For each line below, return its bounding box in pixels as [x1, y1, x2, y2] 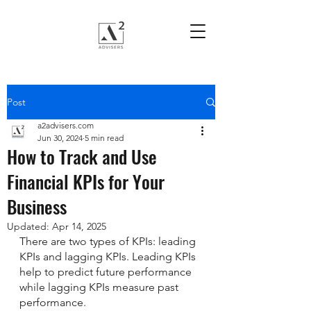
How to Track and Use [7, 143, 157, 170]
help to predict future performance [19, 265, 194, 278]
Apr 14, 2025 [52, 220, 106, 233]
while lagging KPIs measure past [19, 280, 181, 294]
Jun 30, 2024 [37, 133, 83, 143]
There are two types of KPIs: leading [19, 235, 199, 248]
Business [7, 193, 67, 220]
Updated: [7, 220, 52, 233]
